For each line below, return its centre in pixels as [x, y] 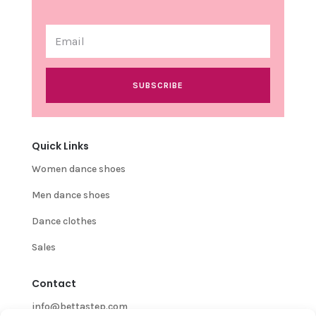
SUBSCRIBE [158, 86]
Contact [54, 284]
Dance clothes [64, 221]
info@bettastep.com [79, 307]
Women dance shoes [78, 169]
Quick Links [60, 146]
